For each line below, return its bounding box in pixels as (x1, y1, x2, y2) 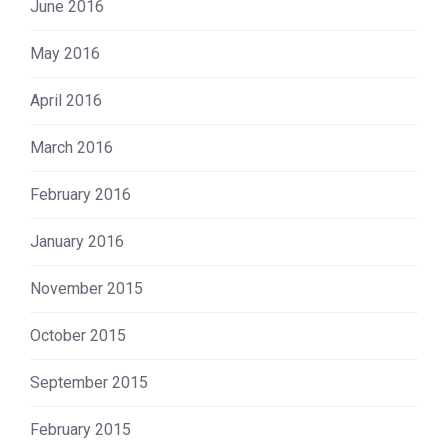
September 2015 (30, 372, 148, 392)
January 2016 (30, 231, 124, 251)
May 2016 (30, 43, 100, 63)
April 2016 (30, 90, 102, 110)
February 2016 (30, 184, 131, 204)
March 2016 (30, 137, 113, 157)
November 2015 (30, 278, 143, 298)
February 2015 (30, 419, 131, 439)
